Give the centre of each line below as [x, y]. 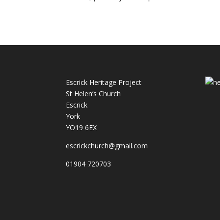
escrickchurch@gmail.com [107, 146]
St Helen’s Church [94, 94]
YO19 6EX [82, 128]
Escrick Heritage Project [104, 82]
